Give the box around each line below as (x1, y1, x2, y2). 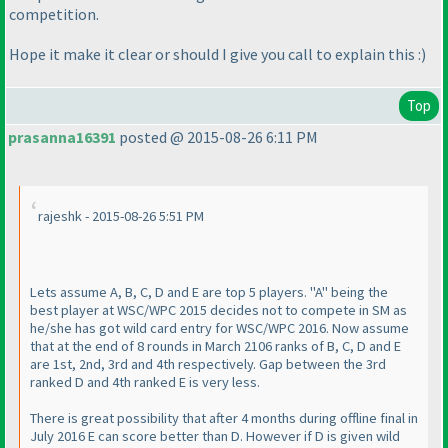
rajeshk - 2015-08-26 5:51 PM (38, 207, 204, 226)
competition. (9, 3, 99, 24)
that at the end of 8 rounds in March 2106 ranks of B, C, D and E (30, 337, 401, 356)
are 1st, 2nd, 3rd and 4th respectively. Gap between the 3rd (30, 355, 386, 374)
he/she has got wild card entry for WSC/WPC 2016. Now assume (30, 319, 409, 338)
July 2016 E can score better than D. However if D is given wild (30, 427, 400, 446)
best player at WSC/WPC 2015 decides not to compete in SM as (30, 301, 407, 320)
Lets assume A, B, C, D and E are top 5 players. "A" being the (30, 283, 388, 302)
